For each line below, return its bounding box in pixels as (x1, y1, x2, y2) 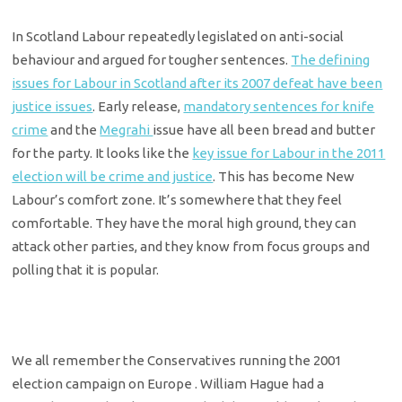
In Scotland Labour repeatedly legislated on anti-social (12, 29, 345, 45)
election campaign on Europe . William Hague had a (12, 376, 325, 392)
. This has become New (213, 169, 355, 185)
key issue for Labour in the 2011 (192, 145, 386, 162)
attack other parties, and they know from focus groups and (12, 239, 371, 255)
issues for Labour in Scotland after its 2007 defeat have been (12, 75, 383, 92)
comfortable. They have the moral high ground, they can (12, 215, 357, 232)
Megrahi (100, 122, 153, 138)
